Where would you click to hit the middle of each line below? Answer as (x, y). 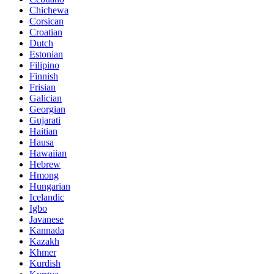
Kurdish (45, 263)
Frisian (43, 87)
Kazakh (44, 241)
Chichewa (49, 10)
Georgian (47, 109)
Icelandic (47, 197)
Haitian (43, 131)
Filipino (44, 65)
